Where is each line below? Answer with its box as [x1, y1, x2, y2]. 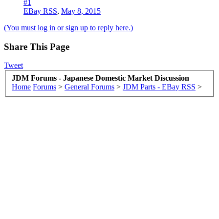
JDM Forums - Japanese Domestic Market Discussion [12, 73, 189, 82]
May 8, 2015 [61, 6, 101, 15]
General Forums [65, 82, 114, 91]
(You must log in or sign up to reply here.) [4, 23, 133, 32]
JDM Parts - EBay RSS [123, 82, 196, 91]
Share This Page [4, 41, 69, 52]
